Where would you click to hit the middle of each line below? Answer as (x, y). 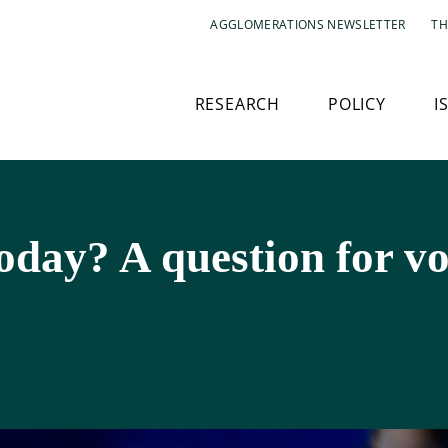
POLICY (356, 104)
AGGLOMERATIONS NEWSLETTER (308, 24)
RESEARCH (237, 104)
